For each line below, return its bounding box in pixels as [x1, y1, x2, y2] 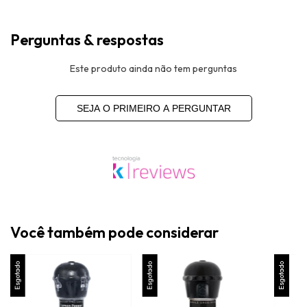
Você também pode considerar [10, 223, 219, 243]
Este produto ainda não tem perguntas [70, 62, 237, 75]
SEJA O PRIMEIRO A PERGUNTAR [76, 102, 231, 114]
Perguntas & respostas [10, 30, 164, 50]
